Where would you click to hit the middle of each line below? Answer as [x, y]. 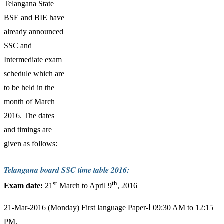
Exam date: [23, 186]
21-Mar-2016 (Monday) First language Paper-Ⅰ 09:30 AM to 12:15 [109, 208]
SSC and [18, 45]
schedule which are [34, 73]
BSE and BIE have [34, 17]
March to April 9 [85, 186]
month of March [29, 101]
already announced [34, 31]
